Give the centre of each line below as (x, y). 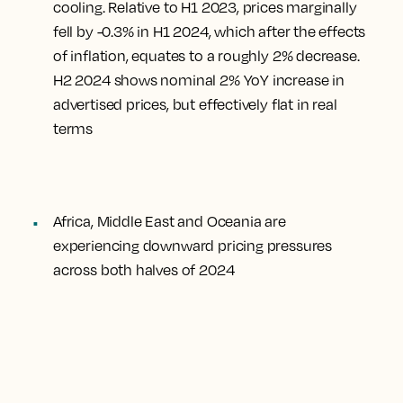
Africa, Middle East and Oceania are (170, 221)
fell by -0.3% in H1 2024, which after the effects (210, 31)
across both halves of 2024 (144, 270)
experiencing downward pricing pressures (193, 246)
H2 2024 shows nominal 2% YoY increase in (199, 80)
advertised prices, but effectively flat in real (195, 104)
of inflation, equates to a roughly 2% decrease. (206, 56)
